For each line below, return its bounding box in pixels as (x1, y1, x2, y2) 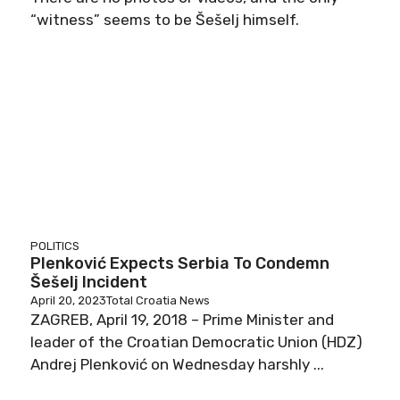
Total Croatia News (106, 294, 210, 307)
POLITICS (30, 239, 79, 253)
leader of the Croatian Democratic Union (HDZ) (30, 333, 362, 351)
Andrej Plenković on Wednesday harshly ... (30, 355, 324, 373)
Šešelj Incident (30, 272, 147, 292)
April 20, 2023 (30, 294, 106, 307)
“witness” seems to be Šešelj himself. (30, 11, 299, 29)
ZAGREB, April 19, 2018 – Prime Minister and (30, 311, 334, 329)
